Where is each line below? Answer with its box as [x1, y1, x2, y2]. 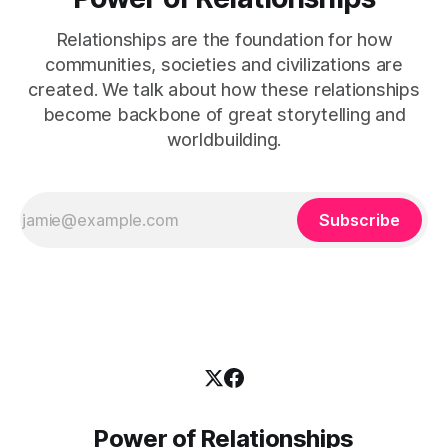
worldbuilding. [166, 129, 282, 151]
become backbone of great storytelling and [42, 104, 406, 126]
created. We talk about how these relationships [28, 79, 420, 101]
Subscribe [319, 210, 400, 231]
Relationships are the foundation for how [55, 29, 393, 51]
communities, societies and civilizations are [45, 54, 403, 76]
